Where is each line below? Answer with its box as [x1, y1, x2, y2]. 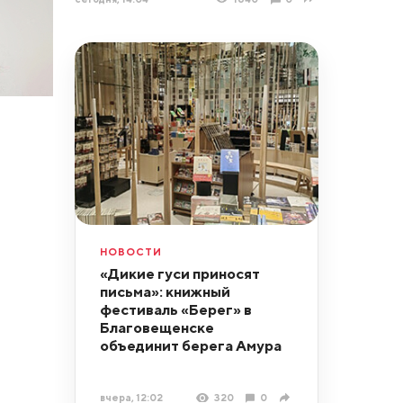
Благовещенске [99, 318, 214, 336]
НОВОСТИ [99, 245, 162, 257]
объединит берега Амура [99, 336, 282, 354]
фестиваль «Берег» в [99, 300, 252, 318]
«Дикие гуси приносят [99, 264, 260, 282]
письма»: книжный [99, 282, 230, 300]
